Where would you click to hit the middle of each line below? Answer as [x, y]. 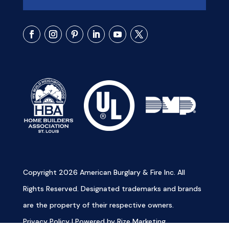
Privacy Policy [46, 221]
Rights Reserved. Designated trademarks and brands [112, 188]
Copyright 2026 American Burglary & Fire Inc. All [104, 172]
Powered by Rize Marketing [120, 221]
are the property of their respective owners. [98, 205]
